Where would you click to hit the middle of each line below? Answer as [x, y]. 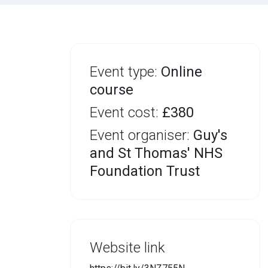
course [112, 90]
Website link [127, 248]
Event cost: [126, 112]
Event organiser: [141, 135]
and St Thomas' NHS [156, 153]
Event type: [125, 72]
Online [182, 72]
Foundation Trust [145, 171]
